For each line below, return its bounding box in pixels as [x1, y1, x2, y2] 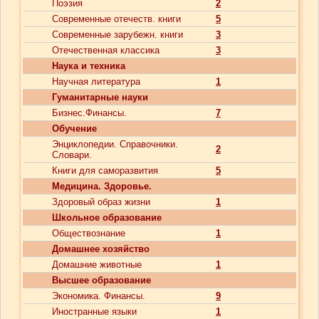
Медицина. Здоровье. [52, 181, 152, 192]
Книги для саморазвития [52, 165, 158, 176]
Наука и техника [52, 61, 125, 71]
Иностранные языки [52, 306, 137, 317]
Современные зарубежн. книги [52, 29, 183, 40]
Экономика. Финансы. [52, 291, 145, 301]
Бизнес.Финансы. [52, 108, 127, 118]
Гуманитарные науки [52, 92, 148, 103]
